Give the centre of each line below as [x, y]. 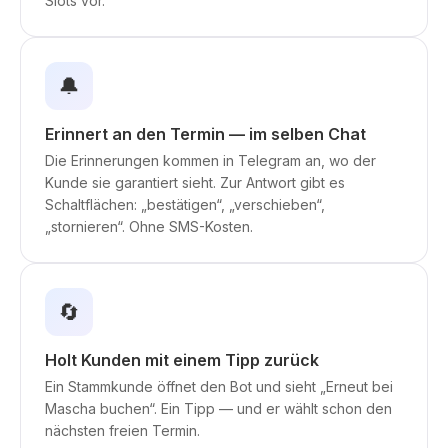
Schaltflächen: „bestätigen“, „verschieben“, [185, 204]
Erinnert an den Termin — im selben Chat [205, 134]
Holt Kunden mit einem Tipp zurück [182, 360]
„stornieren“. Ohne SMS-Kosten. [149, 226]
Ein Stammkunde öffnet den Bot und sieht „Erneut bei [219, 386]
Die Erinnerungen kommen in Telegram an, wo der [210, 160]
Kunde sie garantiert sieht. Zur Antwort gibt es [195, 182]
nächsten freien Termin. [122, 430]
